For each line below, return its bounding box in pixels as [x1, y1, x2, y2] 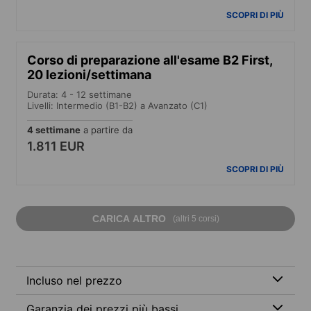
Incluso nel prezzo [26, 273, 122, 287]
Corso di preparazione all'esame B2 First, [27, 52, 272, 67]
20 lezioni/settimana [27, 67, 151, 82]
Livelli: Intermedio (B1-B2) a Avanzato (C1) [27, 99, 208, 111]
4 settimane [27, 124, 81, 135]
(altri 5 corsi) [172, 213, 219, 224]
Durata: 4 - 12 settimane [27, 88, 132, 100]
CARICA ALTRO [92, 212, 166, 224]
